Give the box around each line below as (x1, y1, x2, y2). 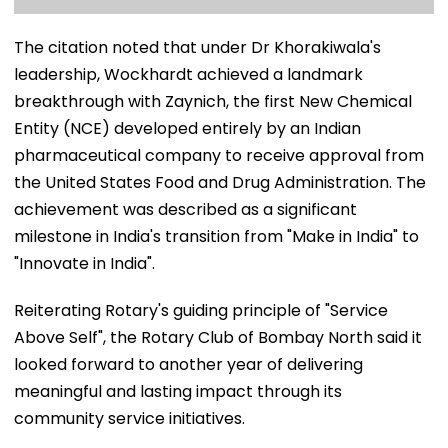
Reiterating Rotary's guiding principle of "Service (14, 298, 388, 322)
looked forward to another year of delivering (14, 352, 363, 376)
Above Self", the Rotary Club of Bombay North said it (14, 325, 422, 349)
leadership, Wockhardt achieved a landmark (14, 62, 363, 86)
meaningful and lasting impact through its (14, 379, 342, 403)
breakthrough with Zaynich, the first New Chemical (14, 89, 412, 113)
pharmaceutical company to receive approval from (14, 143, 424, 167)
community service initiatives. (14, 406, 245, 430)
